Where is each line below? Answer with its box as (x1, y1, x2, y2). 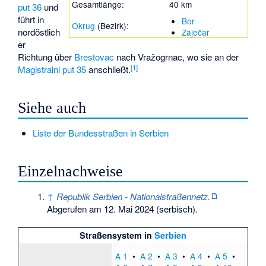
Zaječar (182, 26, 210, 38)
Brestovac (74, 50, 115, 64)
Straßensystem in (80, 229, 154, 242)
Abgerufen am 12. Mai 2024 (47, 202, 154, 215)
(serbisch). (154, 202, 198, 215)
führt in (18, 13, 45, 26)
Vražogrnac (138, 50, 183, 64)
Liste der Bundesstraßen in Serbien (32, 126, 169, 140)
